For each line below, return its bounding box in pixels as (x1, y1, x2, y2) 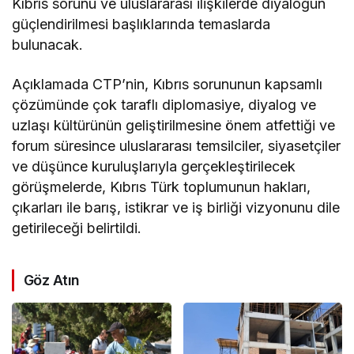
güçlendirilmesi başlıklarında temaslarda (12, 16, 271, 33)
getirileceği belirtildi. (12, 220, 142, 237)
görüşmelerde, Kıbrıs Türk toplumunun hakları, (12, 179, 311, 196)
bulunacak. (12, 36, 83, 54)
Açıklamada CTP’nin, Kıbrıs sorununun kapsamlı (12, 76, 323, 93)
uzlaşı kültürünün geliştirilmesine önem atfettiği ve (12, 117, 336, 134)
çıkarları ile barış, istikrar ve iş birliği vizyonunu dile (12, 199, 341, 217)
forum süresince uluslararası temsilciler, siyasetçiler (12, 137, 341, 155)
